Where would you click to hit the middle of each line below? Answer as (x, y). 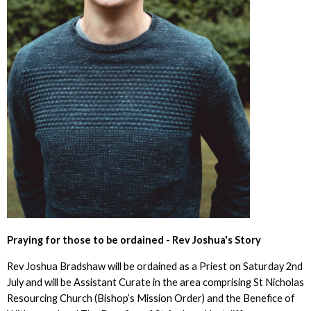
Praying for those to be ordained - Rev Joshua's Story (134, 240)
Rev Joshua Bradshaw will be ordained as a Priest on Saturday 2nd (154, 266)
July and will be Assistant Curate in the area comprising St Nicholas (155, 282)
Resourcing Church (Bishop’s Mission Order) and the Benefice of (151, 298)
